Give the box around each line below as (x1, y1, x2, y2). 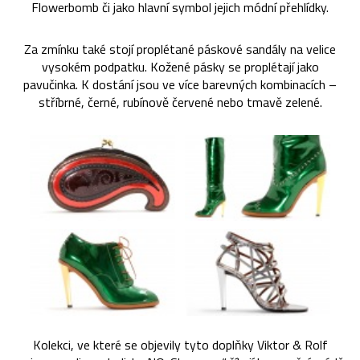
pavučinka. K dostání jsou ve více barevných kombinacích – (23, 74, 337, 94)
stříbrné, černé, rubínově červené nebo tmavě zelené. (38, 92, 322, 112)
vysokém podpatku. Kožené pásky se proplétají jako (41, 56, 319, 76)
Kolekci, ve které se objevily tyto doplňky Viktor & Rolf (32, 335, 328, 355)
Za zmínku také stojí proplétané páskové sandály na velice (24, 39, 336, 59)
